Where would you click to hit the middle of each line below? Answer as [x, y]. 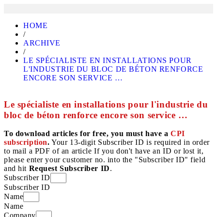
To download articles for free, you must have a [87, 134]
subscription [26, 142]
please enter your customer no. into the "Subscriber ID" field [105, 160]
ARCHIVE [42, 43]
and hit [16, 169]
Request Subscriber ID [69, 169]
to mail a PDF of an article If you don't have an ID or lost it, [104, 151]
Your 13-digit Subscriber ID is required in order [130, 142]
